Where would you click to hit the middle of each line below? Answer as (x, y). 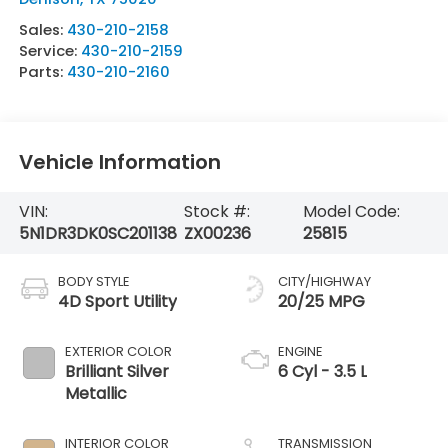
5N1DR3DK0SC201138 (97, 234)
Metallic (95, 393)
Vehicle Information (119, 162)
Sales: (42, 29)
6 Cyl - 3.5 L (322, 371)
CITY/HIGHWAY (324, 281)
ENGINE (300, 351)
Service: (49, 50)
